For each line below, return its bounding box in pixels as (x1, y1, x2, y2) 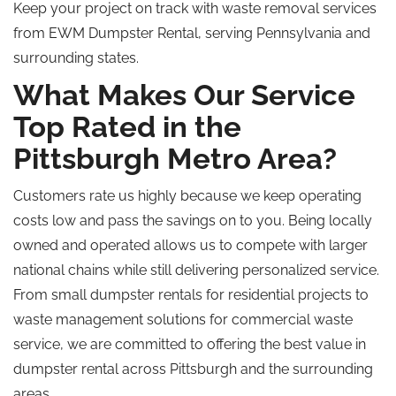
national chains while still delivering (13, 262, 242, 278)
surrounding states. (13, 49, 139, 66)
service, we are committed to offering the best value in (13, 336, 366, 353)
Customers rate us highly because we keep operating (13, 187, 362, 204)
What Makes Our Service (13, 78, 355, 112)
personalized (242, 262, 326, 278)
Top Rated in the (13, 110, 241, 144)
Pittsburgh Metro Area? (13, 141, 337, 176)
